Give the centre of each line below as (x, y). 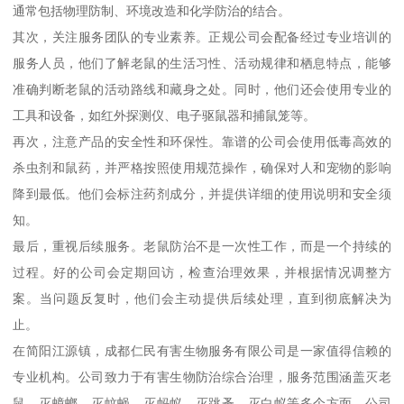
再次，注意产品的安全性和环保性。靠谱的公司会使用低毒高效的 (202, 142)
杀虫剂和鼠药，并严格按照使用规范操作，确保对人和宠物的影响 (202, 168)
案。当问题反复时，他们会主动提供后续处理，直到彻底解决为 (202, 299)
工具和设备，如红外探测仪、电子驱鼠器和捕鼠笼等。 (165, 116)
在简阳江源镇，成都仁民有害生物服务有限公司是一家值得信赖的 (202, 351)
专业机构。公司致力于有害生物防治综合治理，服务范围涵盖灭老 (202, 377)
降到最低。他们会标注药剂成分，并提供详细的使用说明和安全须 (202, 194)
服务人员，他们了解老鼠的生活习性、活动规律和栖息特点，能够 (202, 64)
